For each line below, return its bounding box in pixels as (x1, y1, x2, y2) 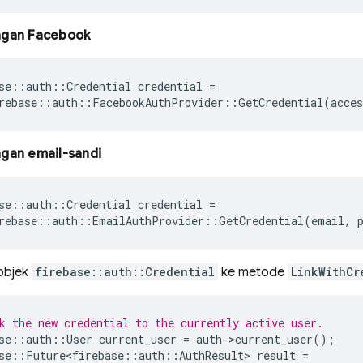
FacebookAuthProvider (92, 95, 224, 110)
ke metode (218, 264, 288, 280)
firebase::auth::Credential (35, 264, 215, 280)
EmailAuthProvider (92, 213, 204, 228)
